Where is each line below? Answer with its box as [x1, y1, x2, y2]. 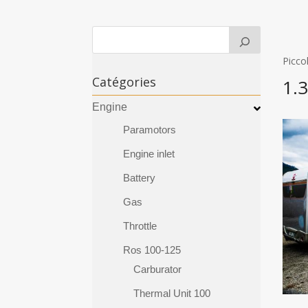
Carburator [133, 263, 182, 276]
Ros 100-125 [123, 244, 181, 256]
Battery [123, 172, 156, 184]
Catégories [92, 74, 157, 91]
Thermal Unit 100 [133, 287, 211, 300]
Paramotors [123, 124, 177, 136]
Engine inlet [123, 148, 175, 160]
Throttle [123, 220, 157, 232]
